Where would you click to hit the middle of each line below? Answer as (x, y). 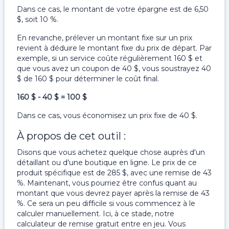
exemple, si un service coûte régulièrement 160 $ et (110, 58)
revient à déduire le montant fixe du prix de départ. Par (114, 48)
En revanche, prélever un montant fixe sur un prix (105, 38)
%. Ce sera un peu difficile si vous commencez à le (106, 203)
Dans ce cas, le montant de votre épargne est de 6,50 (113, 9)
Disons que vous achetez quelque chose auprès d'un (111, 152)
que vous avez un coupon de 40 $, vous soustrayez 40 (114, 68)
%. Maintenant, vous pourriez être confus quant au (107, 183)
